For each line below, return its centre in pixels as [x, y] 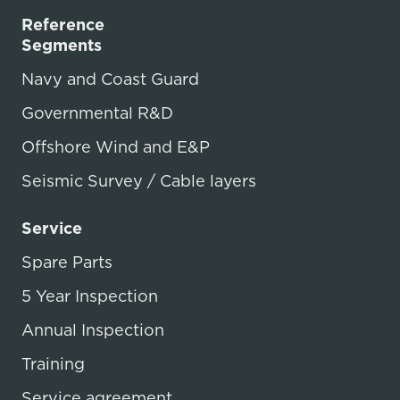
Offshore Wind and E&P [116, 146]
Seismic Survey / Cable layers [139, 180]
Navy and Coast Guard [110, 79]
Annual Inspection [93, 329]
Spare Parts [67, 262]
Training [53, 363]
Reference [63, 24]
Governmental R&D [97, 112]
